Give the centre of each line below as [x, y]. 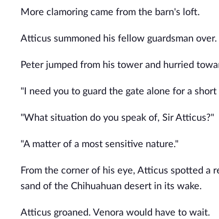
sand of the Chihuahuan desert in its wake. [111, 186]
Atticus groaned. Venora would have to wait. [115, 213]
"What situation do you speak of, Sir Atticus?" [117, 118]
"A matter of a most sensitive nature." [99, 144]
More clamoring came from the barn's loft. [110, 12]
